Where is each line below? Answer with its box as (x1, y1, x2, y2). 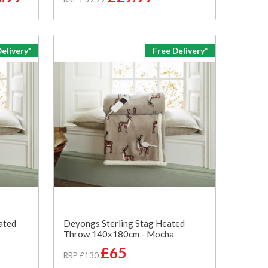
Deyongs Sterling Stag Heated (63, 217, 185, 229)
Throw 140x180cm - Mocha (63, 228, 175, 239)
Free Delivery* (153, 45, 208, 56)
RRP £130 (63, 250, 99, 260)
